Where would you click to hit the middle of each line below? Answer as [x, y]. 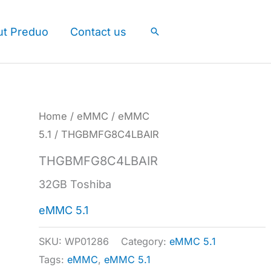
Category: [145, 241]
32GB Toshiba [75, 184]
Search [167, 32]
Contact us [98, 31]
